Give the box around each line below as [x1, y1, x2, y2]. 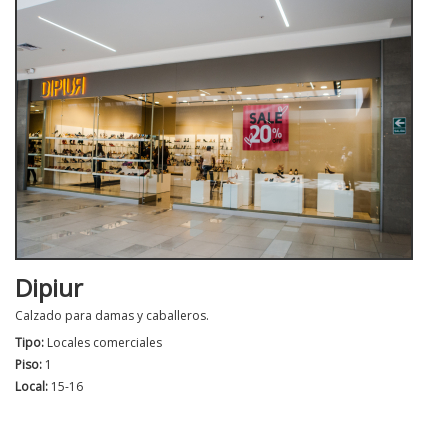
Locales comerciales [47, 334, 162, 351]
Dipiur [15, 271, 83, 304]
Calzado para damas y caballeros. [15, 307, 209, 324]
